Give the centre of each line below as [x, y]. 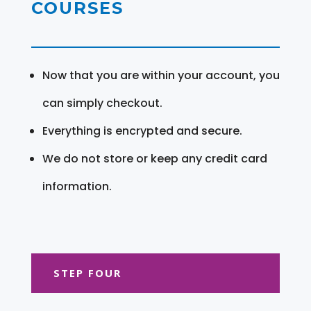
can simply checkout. [102, 103]
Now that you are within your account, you [161, 75]
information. [77, 186]
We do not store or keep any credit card [154, 158]
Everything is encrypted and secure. [142, 131]
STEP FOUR [87, 272]
